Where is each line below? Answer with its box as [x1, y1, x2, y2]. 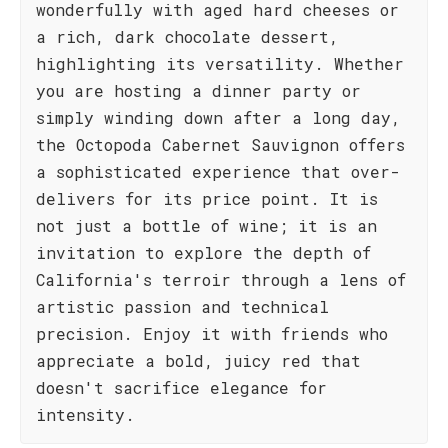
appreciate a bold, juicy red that [36, 350, 361, 371]
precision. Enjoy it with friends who [36, 323, 388, 344]
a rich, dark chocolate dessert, [36, 26, 339, 47]
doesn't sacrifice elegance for [36, 377, 327, 398]
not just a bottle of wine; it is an [36, 215, 377, 236]
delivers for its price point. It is [36, 188, 378, 209]
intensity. [36, 404, 135, 425]
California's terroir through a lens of [36, 269, 406, 290]
